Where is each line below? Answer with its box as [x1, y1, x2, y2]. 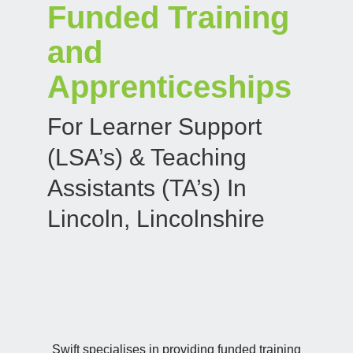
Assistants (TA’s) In [47, 175, 247, 201]
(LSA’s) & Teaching [47, 144, 247, 170]
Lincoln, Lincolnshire [47, 206, 265, 232]
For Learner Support [47, 113, 262, 139]
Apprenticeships [47, 69, 292, 104]
